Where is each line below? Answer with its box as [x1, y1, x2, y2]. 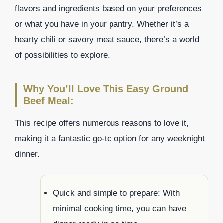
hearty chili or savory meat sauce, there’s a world [15, 35, 199, 45]
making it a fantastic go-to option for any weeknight [15, 134, 205, 144]
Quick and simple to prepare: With [53, 188, 180, 198]
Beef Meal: [23, 95, 74, 107]
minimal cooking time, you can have [53, 203, 186, 213]
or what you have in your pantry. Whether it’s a [15, 19, 189, 29]
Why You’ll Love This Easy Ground [23, 83, 188, 95]
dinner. [15, 149, 40, 159]
